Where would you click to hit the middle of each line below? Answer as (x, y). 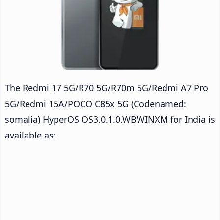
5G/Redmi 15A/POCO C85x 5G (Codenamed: (96, 103)
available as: (30, 135)
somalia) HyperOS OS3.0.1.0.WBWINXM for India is (110, 119)
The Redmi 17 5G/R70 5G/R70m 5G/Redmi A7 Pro (107, 88)
